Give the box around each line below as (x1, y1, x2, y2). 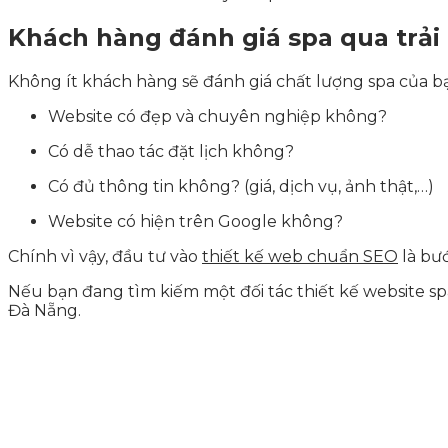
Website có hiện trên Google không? (48, 212, 343, 232)
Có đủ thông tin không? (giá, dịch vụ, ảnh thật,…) (48, 177, 434, 197)
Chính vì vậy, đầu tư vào (8, 247, 202, 267)
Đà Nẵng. (8, 301, 81, 321)
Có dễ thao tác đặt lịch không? (48, 142, 294, 162)
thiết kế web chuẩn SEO (202, 247, 398, 267)
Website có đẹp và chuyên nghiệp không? (48, 107, 387, 127)
